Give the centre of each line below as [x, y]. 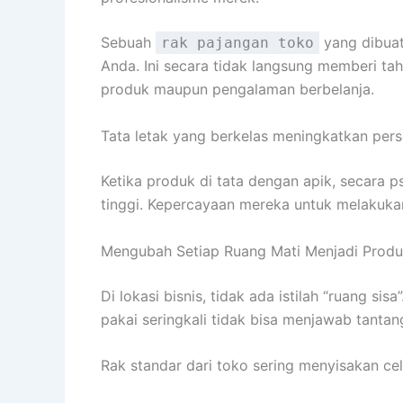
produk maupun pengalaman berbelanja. [237, 90]
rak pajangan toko [237, 43]
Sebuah [128, 43]
